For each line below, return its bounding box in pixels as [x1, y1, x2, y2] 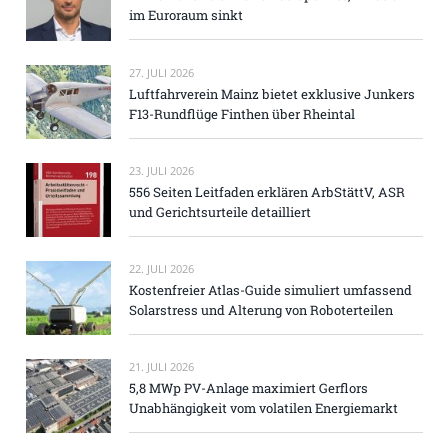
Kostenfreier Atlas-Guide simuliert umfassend [129, 280, 412, 299]
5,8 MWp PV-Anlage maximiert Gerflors [129, 379, 368, 398]
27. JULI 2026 [129, 64, 194, 80]
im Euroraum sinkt [129, 6, 243, 25]
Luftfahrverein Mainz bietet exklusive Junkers [129, 84, 415, 103]
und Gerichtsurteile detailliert [129, 202, 311, 221]
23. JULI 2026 [129, 162, 194, 178]
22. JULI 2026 [129, 260, 194, 276]
